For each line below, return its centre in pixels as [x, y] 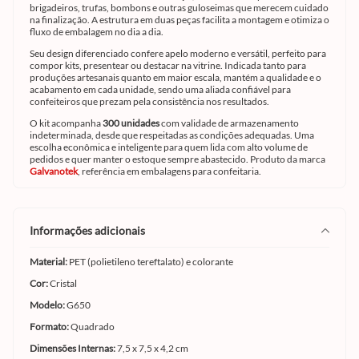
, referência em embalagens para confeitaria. [169, 171]
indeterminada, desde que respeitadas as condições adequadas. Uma [172, 135]
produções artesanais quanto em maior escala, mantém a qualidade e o [175, 77]
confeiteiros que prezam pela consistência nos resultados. [149, 101]
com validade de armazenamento [229, 123]
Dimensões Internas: [73, 348]
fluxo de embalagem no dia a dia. [97, 31]
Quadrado [93, 326]
